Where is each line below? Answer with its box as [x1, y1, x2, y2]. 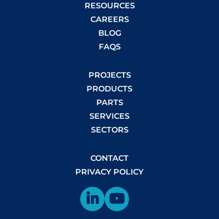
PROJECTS [88, 70, 131, 80]
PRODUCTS [87, 84, 132, 93]
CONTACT [90, 153, 129, 163]
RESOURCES [84, 1, 135, 10]
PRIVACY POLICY [75, 167, 144, 176]
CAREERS [90, 15, 129, 24]
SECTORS [90, 125, 129, 134]
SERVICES [89, 111, 130, 121]
